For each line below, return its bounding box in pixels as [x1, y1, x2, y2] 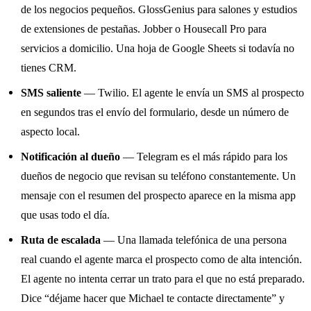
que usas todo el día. [21, 208, 110, 222]
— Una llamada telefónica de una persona [101, 233, 287, 247]
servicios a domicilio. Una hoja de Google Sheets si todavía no [21, 42, 295, 56]
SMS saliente [21, 86, 82, 100]
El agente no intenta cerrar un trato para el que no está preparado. [21, 272, 305, 286]
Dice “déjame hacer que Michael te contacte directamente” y [21, 292, 285, 305]
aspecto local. [21, 125, 81, 139]
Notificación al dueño [21, 150, 121, 164]
